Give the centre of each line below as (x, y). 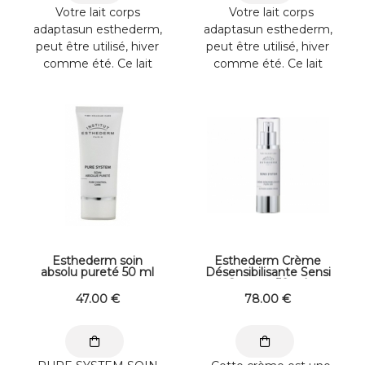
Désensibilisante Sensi (268, 272)
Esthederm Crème (268, 260)
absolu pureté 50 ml (97, 272)
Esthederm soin (97, 260)
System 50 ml (268, 283)
